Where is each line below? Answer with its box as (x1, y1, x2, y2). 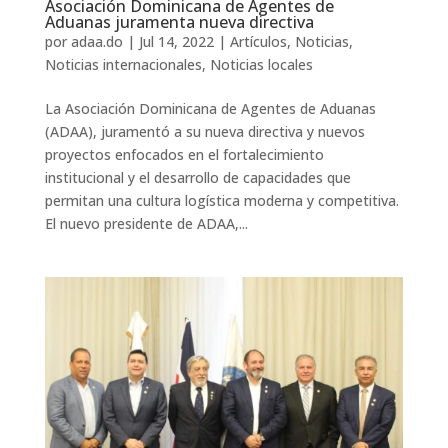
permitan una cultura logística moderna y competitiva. (44, 191, 399, 211)
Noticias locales (209, 55, 313, 75)
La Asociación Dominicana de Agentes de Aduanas (44, 99, 376, 119)
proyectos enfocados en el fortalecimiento (44, 145, 324, 165)
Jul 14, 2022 (138, 32, 214, 52)
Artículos (229, 32, 287, 52)
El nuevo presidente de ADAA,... (44, 214, 248, 234)
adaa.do (70, 32, 123, 52)
